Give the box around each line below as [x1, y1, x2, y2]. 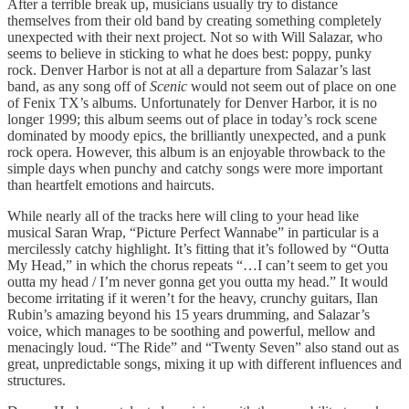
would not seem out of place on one [187, 78, 396, 94]
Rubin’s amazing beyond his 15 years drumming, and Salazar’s [7, 306, 370, 322]
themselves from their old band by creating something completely [7, 12, 382, 28]
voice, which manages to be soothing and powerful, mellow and [7, 322, 375, 339]
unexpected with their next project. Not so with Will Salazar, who [7, 28, 383, 45]
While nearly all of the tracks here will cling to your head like [7, 207, 359, 224]
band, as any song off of [7, 78, 150, 94]
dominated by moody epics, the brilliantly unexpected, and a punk [7, 127, 386, 143]
